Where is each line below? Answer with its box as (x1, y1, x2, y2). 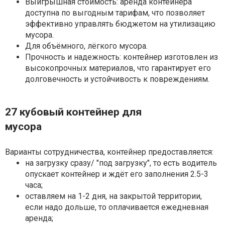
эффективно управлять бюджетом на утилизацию (25, 19, 215, 29)
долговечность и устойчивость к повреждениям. (25, 74, 209, 84)
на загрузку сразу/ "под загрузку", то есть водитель (25, 158, 217, 168)
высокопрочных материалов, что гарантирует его (25, 63, 211, 73)
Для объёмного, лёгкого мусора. (25, 41, 148, 51)
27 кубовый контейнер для (5, 106, 142, 119)
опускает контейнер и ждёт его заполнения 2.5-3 (25, 169, 208, 179)
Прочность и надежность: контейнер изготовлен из (25, 52, 218, 62)
